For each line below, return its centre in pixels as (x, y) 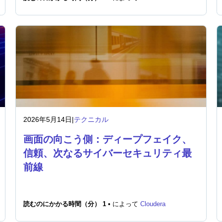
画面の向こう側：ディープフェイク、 (107, 139)
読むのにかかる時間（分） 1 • (68, 204)
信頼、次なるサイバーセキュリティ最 (107, 153)
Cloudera (153, 204)
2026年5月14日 (47, 119)
